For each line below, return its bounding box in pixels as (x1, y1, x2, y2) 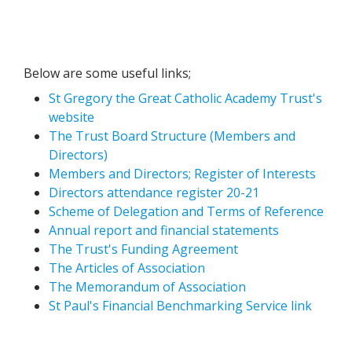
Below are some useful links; (24, 64, 191, 82)
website (49, 108, 94, 126)
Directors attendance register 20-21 (49, 184, 259, 202)
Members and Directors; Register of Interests (49, 165, 316, 183)
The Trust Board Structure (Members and (49, 127, 295, 145)
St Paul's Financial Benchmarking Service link (49, 297, 312, 315)
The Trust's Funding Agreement (49, 240, 238, 258)
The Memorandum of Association (49, 278, 246, 296)
